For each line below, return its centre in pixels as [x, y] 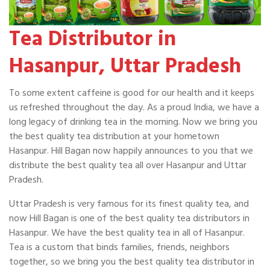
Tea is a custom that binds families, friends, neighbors [119, 247]
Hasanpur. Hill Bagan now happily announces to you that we [131, 151]
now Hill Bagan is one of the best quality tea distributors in [129, 218]
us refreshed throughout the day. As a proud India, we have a [134, 108]
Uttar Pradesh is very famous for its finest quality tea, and [129, 204]
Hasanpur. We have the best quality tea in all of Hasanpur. [127, 233]
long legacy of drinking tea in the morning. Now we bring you [133, 122]
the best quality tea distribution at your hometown [114, 137]
